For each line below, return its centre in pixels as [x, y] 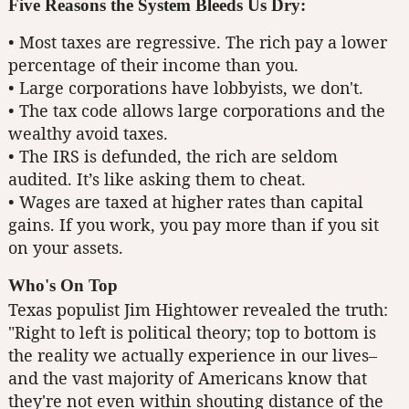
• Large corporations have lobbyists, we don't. [186, 88]
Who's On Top [63, 286]
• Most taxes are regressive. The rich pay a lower [198, 42]
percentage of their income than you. [153, 65]
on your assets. [66, 248]
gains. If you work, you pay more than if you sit [194, 225]
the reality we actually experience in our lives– [193, 355]
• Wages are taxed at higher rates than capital [186, 202]
